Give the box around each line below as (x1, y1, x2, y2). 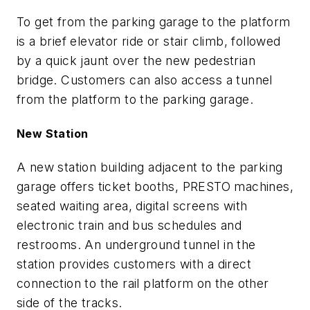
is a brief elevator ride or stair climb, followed (17, 33, 281, 48)
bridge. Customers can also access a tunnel (17, 72, 273, 87)
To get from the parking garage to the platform (17, 14, 291, 29)
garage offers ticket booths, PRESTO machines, (17, 179, 293, 194)
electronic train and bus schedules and (17, 218, 242, 233)
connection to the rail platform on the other (17, 276, 269, 291)
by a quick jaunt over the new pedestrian (17, 53, 255, 68)
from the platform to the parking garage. (17, 91, 253, 107)
